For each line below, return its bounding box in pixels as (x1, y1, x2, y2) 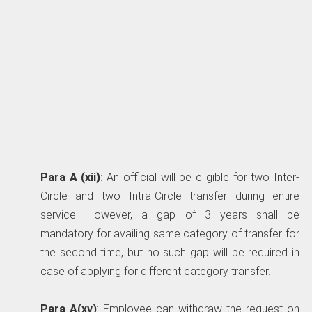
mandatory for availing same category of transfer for (40, 227, 300, 241)
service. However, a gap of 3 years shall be (40, 208, 300, 222)
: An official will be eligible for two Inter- (100, 171, 300, 185)
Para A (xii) (40, 171, 101, 185)
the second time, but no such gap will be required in (40, 246, 300, 260)
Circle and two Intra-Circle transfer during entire (40, 189, 300, 203)
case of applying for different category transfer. (40, 265, 270, 279)
